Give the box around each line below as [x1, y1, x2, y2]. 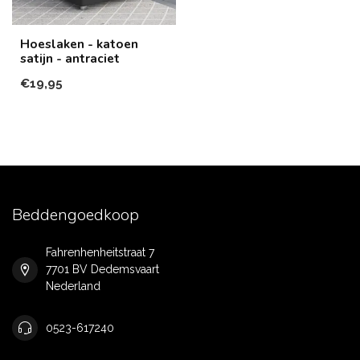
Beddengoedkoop [12, 204, 139, 226]
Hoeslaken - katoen [20, 35, 138, 52]
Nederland [46, 280, 100, 292]
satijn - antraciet [20, 50, 120, 67]
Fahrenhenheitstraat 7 [46, 246, 154, 259]
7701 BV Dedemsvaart [46, 263, 159, 276]
